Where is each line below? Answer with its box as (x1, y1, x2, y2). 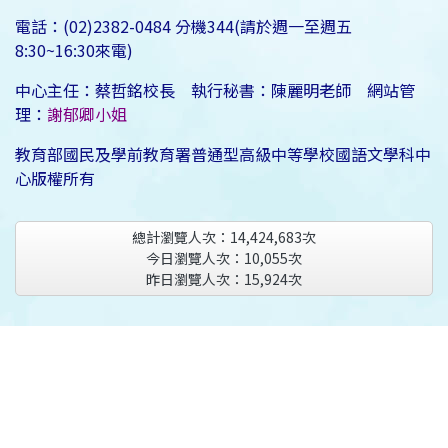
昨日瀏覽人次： (146, 269, 244, 290)
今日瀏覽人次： (146, 248, 244, 269)
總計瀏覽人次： (132, 227, 230, 248)
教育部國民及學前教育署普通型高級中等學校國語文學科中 (15, 142, 431, 167)
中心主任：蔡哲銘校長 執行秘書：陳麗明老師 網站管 (15, 78, 415, 103)
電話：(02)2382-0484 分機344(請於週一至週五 (15, 14, 352, 39)
